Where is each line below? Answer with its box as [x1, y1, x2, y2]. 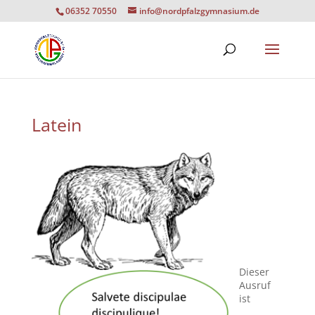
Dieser [238, 265, 269, 278]
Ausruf [238, 278, 271, 292]
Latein [31, 112, 82, 136]
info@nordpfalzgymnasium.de [139, 5, 259, 17]
